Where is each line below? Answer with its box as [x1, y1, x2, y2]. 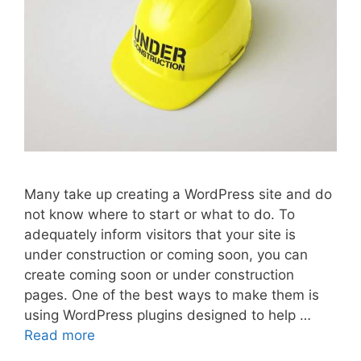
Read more [24, 327, 95, 344]
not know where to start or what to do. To [24, 206, 295, 223]
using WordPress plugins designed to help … [24, 307, 311, 324]
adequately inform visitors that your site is [24, 226, 296, 243]
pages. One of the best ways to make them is [24, 287, 319, 304]
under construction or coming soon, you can [24, 247, 308, 263]
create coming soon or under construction [24, 267, 294, 284]
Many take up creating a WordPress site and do [24, 186, 332, 203]
